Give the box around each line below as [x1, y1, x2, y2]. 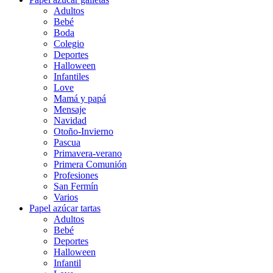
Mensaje [54, 104, 86, 115]
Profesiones [54, 169, 98, 180]
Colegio [54, 38, 84, 49]
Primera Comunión [54, 158, 127, 169]
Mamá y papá [54, 93, 106, 104]
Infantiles [54, 71, 89, 82]
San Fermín [54, 180, 98, 191]
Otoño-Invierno [54, 126, 113, 136]
